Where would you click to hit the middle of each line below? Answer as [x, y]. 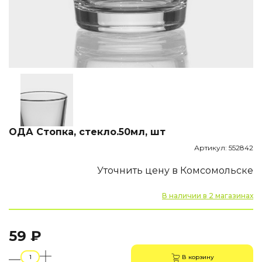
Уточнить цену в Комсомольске [175, 170]
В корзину [198, 257]
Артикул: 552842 [224, 147]
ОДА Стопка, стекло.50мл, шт [87, 132]
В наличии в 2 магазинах [208, 195]
